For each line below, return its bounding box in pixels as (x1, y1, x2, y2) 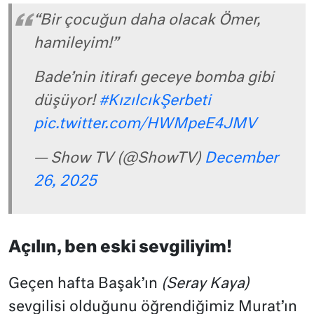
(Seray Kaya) (161, 276, 250, 292)
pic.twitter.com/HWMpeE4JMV (34, 117, 257, 132)
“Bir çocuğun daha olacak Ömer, (34, 13, 261, 29)
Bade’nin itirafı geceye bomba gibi (34, 71, 274, 86)
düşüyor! (34, 94, 99, 109)
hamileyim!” (34, 36, 118, 52)
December (205, 151, 278, 167)
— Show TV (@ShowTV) (34, 151, 205, 167)
